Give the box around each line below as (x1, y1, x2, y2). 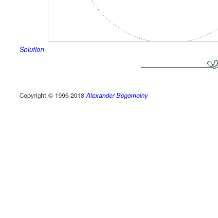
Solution (19, 44, 44, 54)
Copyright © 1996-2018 (19, 91, 86, 100)
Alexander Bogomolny (86, 91, 148, 100)
